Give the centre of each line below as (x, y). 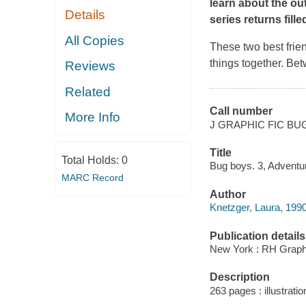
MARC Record (92, 177)
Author (227, 194)
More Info (93, 117)
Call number (241, 111)
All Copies (95, 40)
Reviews (91, 66)
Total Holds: (91, 160)
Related (88, 92)
